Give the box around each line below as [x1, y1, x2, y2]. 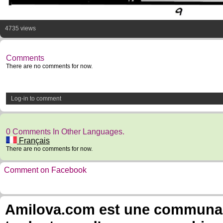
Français [17, 136, 50, 145]
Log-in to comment [11, 95, 61, 102]
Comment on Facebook [4, 166, 87, 174]
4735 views [5, 25, 36, 32]
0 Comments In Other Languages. [6, 127, 124, 136]
